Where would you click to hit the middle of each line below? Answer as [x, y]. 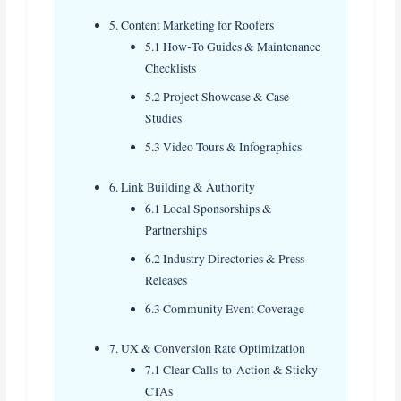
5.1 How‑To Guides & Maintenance [233, 47]
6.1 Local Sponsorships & [209, 208]
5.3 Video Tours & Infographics [224, 147]
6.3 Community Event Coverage [225, 308]
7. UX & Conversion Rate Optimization [208, 349]
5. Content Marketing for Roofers [192, 26]
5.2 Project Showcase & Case [218, 97]
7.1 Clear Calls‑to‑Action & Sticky [232, 370]
